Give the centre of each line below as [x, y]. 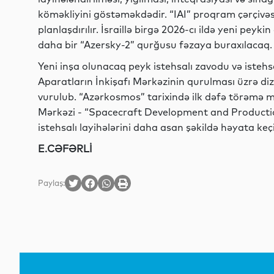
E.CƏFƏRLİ [65, 149]
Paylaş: [51, 183]
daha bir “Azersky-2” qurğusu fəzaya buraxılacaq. [155, 45]
